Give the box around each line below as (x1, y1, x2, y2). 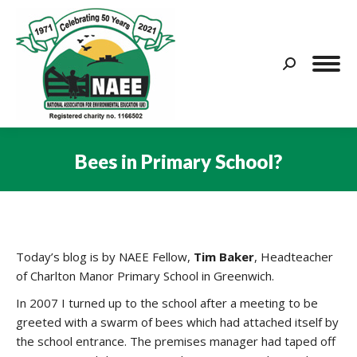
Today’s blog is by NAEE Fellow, (16, 249, 194, 265)
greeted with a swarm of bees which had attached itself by (16, 314, 339, 330)
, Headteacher (254, 249, 333, 265)
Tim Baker (194, 249, 254, 265)
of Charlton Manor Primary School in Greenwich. (16, 268, 274, 284)
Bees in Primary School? (75, 149, 282, 173)
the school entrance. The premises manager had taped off (16, 333, 335, 349)
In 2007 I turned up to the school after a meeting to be (16, 295, 318, 311)
